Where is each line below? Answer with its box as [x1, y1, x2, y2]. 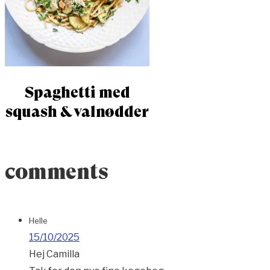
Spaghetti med [24, 83, 130, 102]
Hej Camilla [29, 248, 80, 260]
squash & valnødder [5, 102, 149, 121]
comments [5, 159, 108, 185]
